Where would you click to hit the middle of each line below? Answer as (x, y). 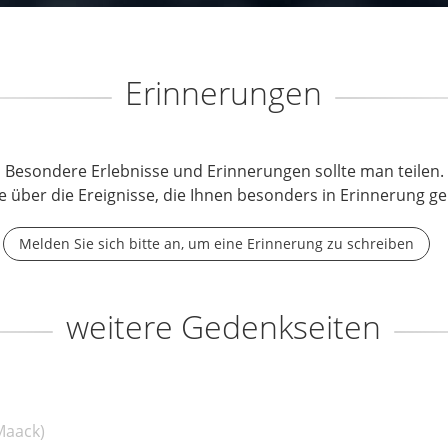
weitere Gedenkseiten (223, 326)
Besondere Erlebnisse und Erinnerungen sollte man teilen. (224, 171)
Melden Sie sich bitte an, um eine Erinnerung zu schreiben (216, 243)
